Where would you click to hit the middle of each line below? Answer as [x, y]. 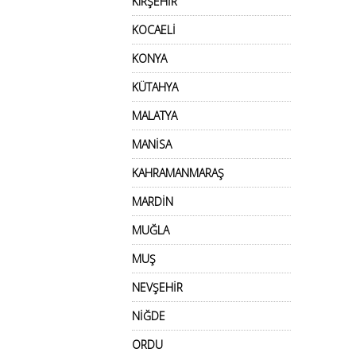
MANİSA [152, 144]
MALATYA [155, 116]
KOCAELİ [154, 30]
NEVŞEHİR [157, 287]
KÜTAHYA [155, 87]
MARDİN [153, 201]
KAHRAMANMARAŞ [178, 173]
